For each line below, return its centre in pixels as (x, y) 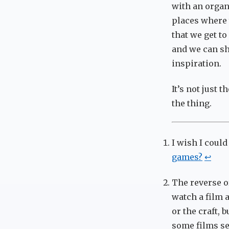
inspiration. (197, 63)
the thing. (192, 103)
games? (187, 157)
